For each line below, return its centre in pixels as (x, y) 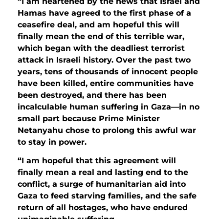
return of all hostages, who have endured (103, 208)
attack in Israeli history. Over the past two (104, 60)
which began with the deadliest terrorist (101, 48)
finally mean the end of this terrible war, (101, 36)
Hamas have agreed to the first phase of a (104, 13)
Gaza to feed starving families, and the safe (107, 196)
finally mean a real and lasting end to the (103, 173)
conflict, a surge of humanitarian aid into (102, 184)
